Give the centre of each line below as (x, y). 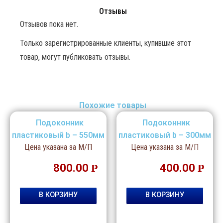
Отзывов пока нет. (49, 24)
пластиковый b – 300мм (165, 135)
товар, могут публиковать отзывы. (75, 57)
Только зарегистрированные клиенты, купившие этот (106, 43)
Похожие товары (113, 105)
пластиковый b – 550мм (58, 135)
